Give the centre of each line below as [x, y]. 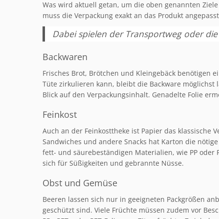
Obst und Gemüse [80, 183]
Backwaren [65, 56]
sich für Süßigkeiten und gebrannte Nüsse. [113, 163]
